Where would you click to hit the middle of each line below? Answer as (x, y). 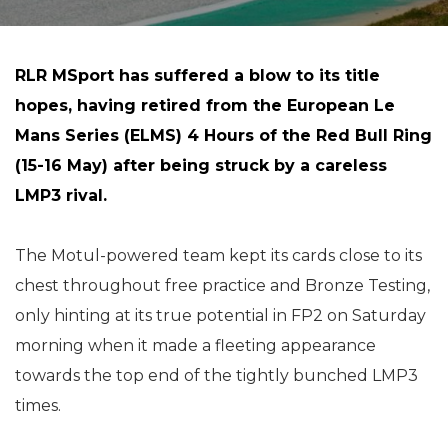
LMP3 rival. (61, 195)
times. (38, 405)
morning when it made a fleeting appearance (195, 345)
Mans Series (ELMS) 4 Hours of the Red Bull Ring (223, 135)
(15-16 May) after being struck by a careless (201, 165)
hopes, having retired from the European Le (205, 105)
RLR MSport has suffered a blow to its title (197, 75)
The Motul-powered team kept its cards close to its (218, 255)
